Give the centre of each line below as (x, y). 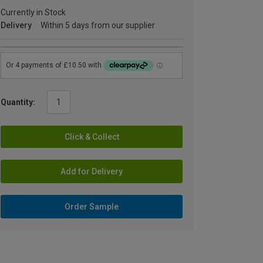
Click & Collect (92, 136)
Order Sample (92, 206)
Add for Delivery (92, 171)
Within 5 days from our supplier (98, 25)
